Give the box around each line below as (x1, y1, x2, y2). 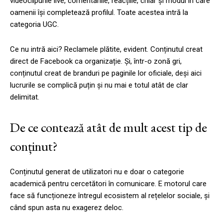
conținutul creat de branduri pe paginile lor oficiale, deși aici (10, 68, 202, 78)
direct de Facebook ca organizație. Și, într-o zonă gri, (10, 56, 182, 66)
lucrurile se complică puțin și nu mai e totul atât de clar (10, 80, 188, 90)
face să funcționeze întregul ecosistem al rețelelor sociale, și (10, 191, 210, 200)
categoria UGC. (10, 19, 59, 29)
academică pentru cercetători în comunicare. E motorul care (10, 179, 207, 188)
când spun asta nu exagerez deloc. (10, 203, 123, 212)
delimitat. (10, 92, 39, 102)
